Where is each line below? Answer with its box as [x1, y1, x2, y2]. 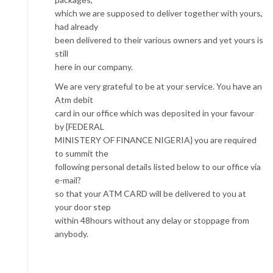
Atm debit [55, 94, 93, 105]
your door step [55, 201, 111, 212]
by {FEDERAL [55, 121, 104, 132]
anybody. [55, 228, 88, 239]
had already [55, 21, 98, 32]
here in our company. [55, 61, 133, 72]
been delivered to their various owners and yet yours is [55, 34, 263, 45]
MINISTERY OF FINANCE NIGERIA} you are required [55, 134, 257, 145]
